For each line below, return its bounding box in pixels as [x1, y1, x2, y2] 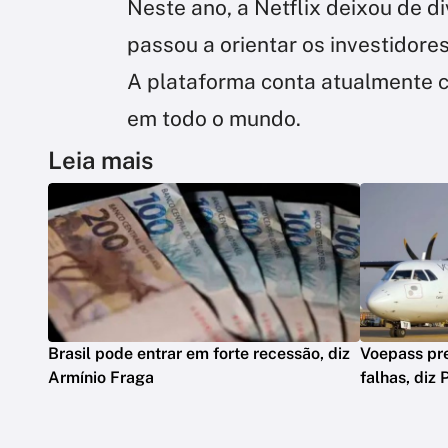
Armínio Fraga [48, 367, 154, 387]
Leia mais [48, 145, 153, 174]
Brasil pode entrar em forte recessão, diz [48, 343, 350, 363]
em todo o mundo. [127, 105, 301, 131]
